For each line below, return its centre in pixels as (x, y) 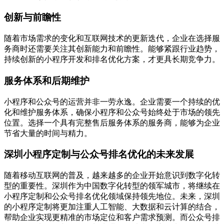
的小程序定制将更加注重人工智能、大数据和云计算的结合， (112, 207)
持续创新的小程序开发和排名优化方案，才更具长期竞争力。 (112, 59)
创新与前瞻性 (32, 17)
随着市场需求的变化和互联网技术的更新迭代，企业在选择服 (112, 38)
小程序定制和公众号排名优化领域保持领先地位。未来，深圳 (112, 196)
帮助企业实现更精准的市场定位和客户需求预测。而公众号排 (112, 217)
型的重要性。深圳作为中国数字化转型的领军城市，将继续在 (112, 186)
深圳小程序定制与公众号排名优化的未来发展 (99, 154)
